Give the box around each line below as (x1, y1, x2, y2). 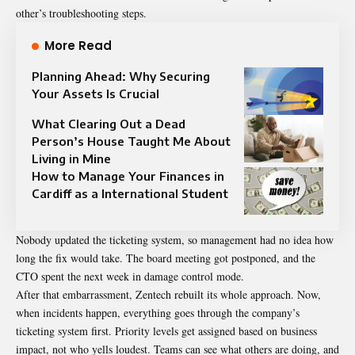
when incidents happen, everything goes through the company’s (16, 304, 300, 320)
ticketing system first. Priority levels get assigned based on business (16, 323, 317, 338)
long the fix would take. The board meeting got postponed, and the (16, 250, 315, 265)
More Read (44, 36, 112, 54)
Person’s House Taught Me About (32, 133, 231, 148)
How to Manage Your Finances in (32, 168, 224, 183)
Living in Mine (32, 151, 111, 166)
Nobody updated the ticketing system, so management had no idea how (16, 231, 334, 247)
